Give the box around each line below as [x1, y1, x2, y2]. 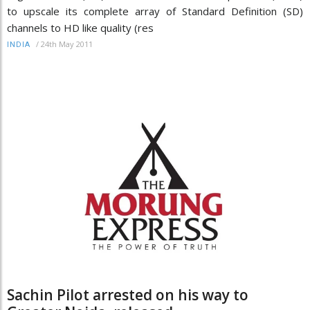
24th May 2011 [41, 38, 93, 49]
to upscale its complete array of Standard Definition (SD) [7, 3, 303, 18]
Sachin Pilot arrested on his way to [7, 285, 248, 305]
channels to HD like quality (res [7, 20, 154, 35]
